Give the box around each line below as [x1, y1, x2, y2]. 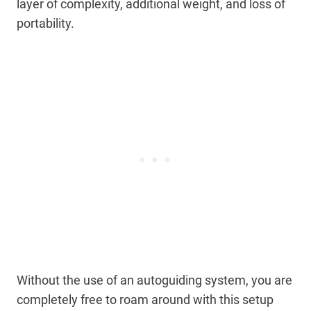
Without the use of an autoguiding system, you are [17, 272, 292, 287]
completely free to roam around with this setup [17, 292, 274, 307]
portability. [17, 15, 74, 31]
